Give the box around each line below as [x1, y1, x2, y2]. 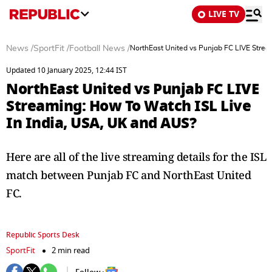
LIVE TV [208, 8, 239, 21]
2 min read [52, 245, 90, 256]
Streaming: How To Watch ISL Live [6, 95, 251, 117]
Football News [69, 44, 125, 53]
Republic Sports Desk [6, 229, 80, 240]
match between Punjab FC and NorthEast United [6, 168, 251, 182]
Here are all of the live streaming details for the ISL [6, 149, 266, 164]
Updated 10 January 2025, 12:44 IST [6, 65, 127, 76]
